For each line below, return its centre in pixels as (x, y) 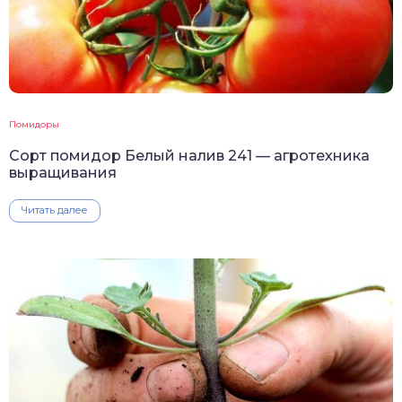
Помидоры (34, 125)
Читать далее (55, 210)
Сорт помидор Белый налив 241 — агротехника (189, 156)
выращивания (63, 173)
